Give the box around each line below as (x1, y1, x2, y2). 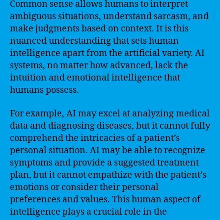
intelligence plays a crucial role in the (10, 206, 167, 218)
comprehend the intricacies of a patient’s (10, 132, 180, 144)
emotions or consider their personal (10, 181, 159, 193)
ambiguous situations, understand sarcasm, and (10, 11, 209, 22)
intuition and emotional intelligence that (10, 72, 180, 83)
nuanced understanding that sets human (10, 35, 179, 47)
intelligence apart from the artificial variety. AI (10, 48, 205, 59)
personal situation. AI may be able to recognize (10, 144, 205, 156)
